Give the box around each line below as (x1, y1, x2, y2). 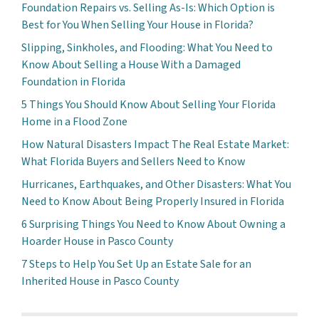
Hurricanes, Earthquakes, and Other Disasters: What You (21, 176, 291, 192)
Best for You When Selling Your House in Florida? (21, 16, 253, 33)
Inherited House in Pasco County (21, 273, 181, 289)
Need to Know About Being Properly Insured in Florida (21, 193, 286, 209)
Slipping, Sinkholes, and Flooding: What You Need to (21, 39, 273, 56)
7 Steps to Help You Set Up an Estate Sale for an (21, 256, 251, 272)
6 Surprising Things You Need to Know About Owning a (21, 216, 286, 232)
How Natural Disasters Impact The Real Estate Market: (21, 136, 289, 152)
